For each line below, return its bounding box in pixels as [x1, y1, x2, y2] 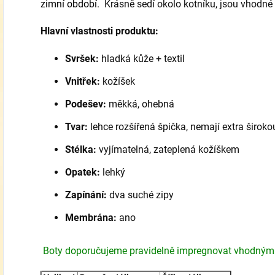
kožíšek [103, 76, 135, 88]
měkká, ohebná [109, 98, 174, 110]
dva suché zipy [109, 189, 174, 201]
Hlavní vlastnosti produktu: [41, 25, 158, 37]
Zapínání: [65, 189, 109, 201]
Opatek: [65, 166, 103, 179]
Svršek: [65, 53, 101, 65]
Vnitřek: [65, 76, 103, 88]
